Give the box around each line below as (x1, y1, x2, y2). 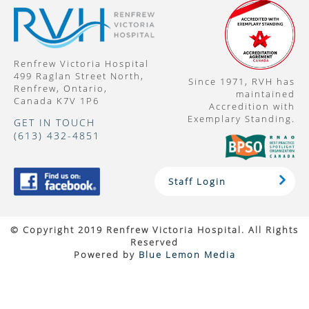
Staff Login (168, 175, 226, 188)
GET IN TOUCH (14, 116, 95, 130)
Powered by (73, 248, 139, 261)
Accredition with (209, 100, 295, 113)
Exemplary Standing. (188, 112, 295, 126)
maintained (236, 88, 295, 101)
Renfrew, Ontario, (14, 82, 108, 95)
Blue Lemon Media (138, 248, 236, 261)
